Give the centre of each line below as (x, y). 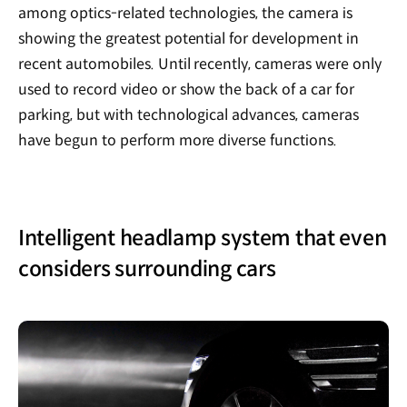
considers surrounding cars (147, 269)
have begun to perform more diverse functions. (178, 141)
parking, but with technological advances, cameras (189, 115)
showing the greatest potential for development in (189, 39)
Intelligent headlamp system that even (203, 238)
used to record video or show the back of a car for (187, 90)
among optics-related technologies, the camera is (186, 14)
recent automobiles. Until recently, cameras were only (200, 65)
